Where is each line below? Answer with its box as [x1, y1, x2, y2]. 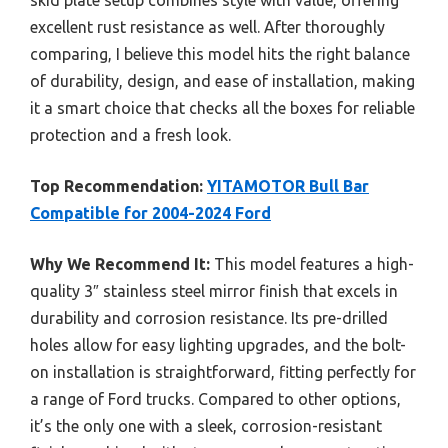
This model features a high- [210, 254, 414, 273]
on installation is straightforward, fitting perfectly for [30, 362, 416, 381]
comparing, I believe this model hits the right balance [30, 44, 410, 63]
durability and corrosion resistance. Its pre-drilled [30, 308, 388, 327]
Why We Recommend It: [30, 254, 210, 273]
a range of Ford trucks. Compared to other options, [30, 389, 401, 408]
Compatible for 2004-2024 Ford [30, 203, 271, 222]
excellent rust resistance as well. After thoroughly [30, 17, 385, 36]
